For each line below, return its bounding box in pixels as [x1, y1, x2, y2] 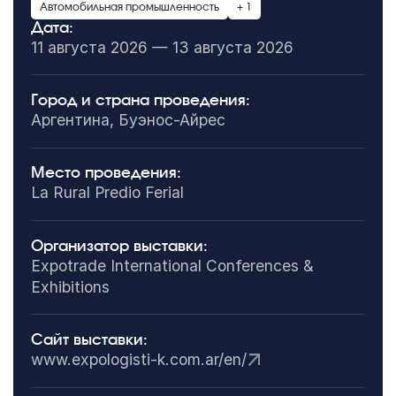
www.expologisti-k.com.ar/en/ [30, 349, 247, 369]
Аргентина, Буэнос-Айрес [30, 110, 225, 129]
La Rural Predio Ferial [30, 183, 184, 202]
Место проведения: [30, 165, 181, 181]
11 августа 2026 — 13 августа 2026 [30, 37, 293, 57]
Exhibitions [30, 277, 110, 296]
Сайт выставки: [30, 331, 148, 347]
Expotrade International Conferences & [30, 255, 314, 275]
